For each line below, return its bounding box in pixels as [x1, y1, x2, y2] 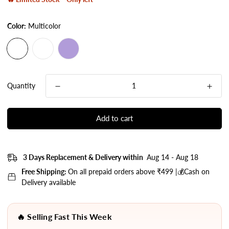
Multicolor [28, 21, 61, 30]
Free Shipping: [21, 167, 68, 176]
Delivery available [21, 178, 76, 187]
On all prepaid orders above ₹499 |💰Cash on [68, 167, 210, 176]
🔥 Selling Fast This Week [17, 212, 112, 222]
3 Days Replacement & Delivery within [22, 153, 143, 162]
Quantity [7, 81, 35, 90]
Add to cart [96, 113, 133, 123]
